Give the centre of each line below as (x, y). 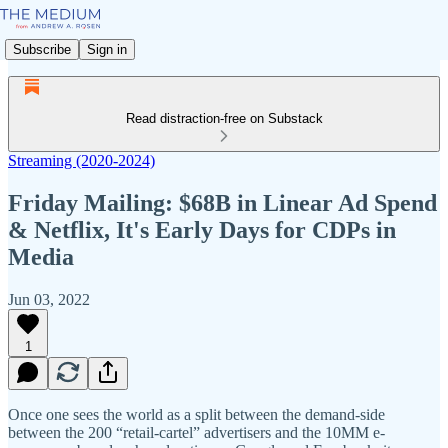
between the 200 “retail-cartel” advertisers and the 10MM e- (196, 432)
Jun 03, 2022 (49, 299)
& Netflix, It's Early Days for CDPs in (202, 229)
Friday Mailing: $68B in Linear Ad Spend (222, 202)
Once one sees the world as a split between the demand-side (196, 414)
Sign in (107, 49)
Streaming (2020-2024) (81, 160)
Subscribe (42, 49)
